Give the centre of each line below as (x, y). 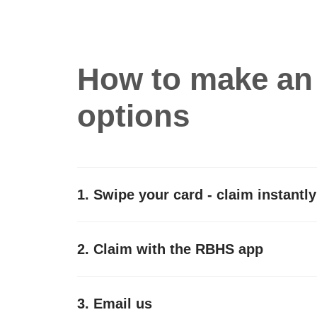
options (134, 115)
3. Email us (115, 303)
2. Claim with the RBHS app (171, 249)
